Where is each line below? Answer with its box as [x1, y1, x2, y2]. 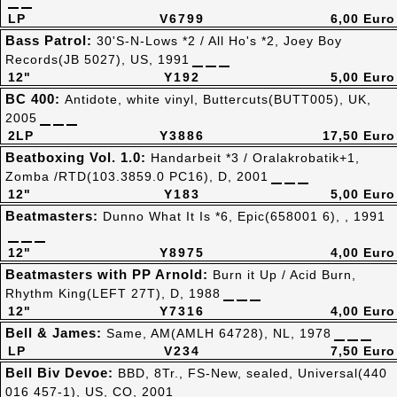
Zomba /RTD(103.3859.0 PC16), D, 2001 [5, 169, 269, 183]
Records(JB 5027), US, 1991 [5, 52, 190, 66]
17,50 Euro [323, 128, 395, 143]
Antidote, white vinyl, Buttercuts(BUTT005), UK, [65, 92, 371, 106]
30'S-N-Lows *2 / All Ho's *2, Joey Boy [97, 34, 342, 48]
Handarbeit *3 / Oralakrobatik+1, [151, 151, 360, 165]
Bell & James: [5, 325, 106, 340]
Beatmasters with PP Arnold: [5, 267, 213, 282]
